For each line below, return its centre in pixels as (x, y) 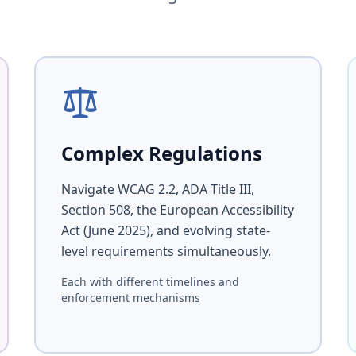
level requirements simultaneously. (166, 251)
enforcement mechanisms (130, 298)
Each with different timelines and (150, 282)
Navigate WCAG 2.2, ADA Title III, (157, 189)
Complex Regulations (161, 153)
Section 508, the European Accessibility (177, 210)
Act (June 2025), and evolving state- (165, 230)
